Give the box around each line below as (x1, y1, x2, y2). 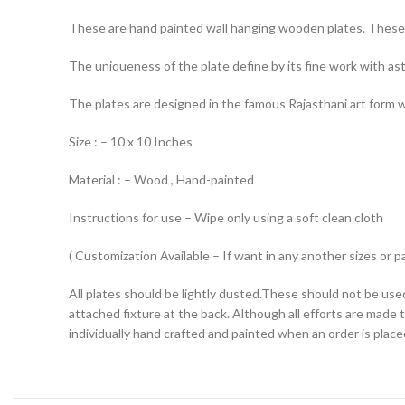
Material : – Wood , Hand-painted (69, 172, 254, 188)
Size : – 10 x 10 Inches (69, 134, 193, 150)
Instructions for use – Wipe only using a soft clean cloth (69, 210, 383, 226)
